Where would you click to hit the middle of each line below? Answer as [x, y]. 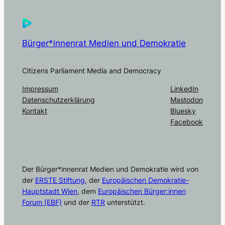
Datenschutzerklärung [58, 100]
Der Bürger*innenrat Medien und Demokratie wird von [110, 169]
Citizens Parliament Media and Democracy [91, 70]
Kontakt [34, 111]
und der [76, 202]
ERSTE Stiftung [60, 180]
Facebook [187, 122]
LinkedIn [185, 89]
